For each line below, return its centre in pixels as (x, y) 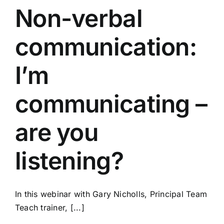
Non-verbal (79, 18)
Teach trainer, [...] (50, 207)
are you (56, 132)
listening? (69, 160)
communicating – (111, 103)
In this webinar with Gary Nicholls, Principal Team (111, 194)
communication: (106, 46)
